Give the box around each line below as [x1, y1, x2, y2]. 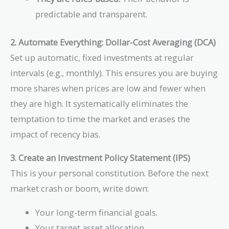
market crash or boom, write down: [10, 182, 149, 195]
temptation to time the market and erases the [10, 112, 190, 125]
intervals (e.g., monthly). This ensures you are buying [10, 66, 218, 79]
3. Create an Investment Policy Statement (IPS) [10, 152, 190, 164]
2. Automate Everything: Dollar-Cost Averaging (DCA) [10, 36, 216, 48]
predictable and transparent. [35, 8, 148, 20]
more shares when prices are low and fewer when [10, 82, 205, 94]
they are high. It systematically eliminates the [10, 97, 188, 109]
